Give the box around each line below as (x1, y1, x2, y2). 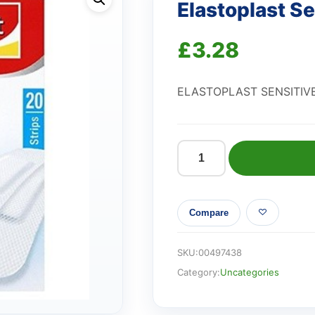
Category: (176, 266, 220, 278)
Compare (188, 207, 229, 219)
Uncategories (219, 266, 279, 278)
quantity (177, 211, 221, 226)
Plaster (177, 193, 214, 208)
